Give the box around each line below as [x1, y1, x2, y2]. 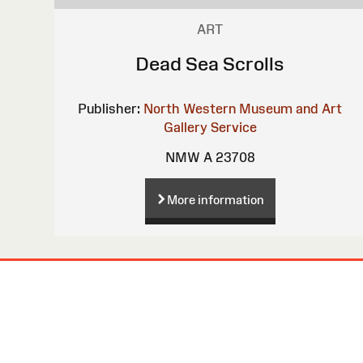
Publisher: [78, 100, 141, 116]
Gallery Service [163, 119, 257, 135]
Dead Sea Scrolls [135, 52, 285, 75]
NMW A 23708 [164, 149, 255, 164]
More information [166, 192, 264, 207]
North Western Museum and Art [143, 100, 343, 116]
